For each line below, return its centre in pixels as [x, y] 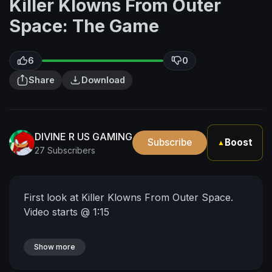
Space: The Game [84, 26]
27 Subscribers [65, 150]
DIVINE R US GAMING [83, 136]
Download [103, 80]
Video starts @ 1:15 [66, 212]
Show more [55, 247]
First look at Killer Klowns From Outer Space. [128, 197]
